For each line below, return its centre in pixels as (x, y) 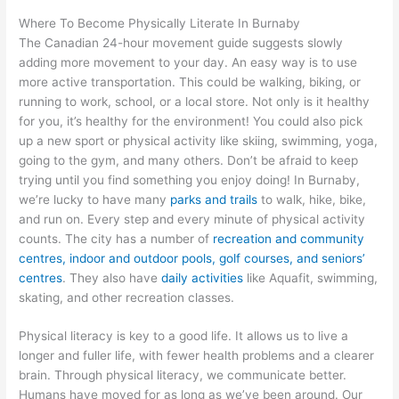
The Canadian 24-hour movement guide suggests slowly (181, 42)
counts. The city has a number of (116, 238)
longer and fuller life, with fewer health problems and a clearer (197, 356)
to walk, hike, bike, (312, 199)
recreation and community (289, 238)
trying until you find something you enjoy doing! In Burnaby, (190, 179)
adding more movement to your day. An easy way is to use (188, 62)
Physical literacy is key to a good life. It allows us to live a (184, 336)
